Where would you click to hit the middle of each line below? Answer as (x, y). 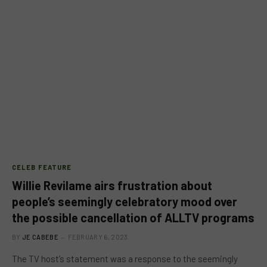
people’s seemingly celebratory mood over (125, 201)
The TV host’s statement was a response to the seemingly (125, 259)
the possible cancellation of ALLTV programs (133, 218)
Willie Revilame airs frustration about (112, 185)
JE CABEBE (40, 237)
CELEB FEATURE (42, 167)
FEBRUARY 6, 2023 (98, 237)
